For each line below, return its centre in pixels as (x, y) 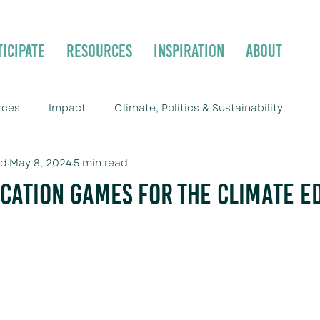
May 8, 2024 (40, 162)
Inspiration (189, 51)
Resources (99, 51)
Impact (67, 107)
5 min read (101, 162)
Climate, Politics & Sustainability (199, 107)
